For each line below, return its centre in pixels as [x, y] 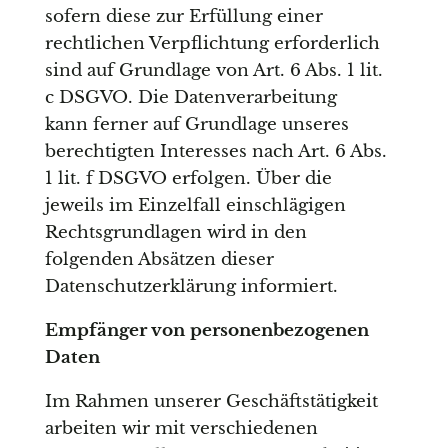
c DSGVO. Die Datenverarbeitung [190, 98]
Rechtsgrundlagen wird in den [175, 233]
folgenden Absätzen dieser [159, 260]
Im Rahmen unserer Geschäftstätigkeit [211, 402]
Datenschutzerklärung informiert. [191, 287]
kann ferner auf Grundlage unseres [196, 125]
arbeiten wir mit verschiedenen [181, 429]
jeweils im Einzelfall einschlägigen [195, 206]
